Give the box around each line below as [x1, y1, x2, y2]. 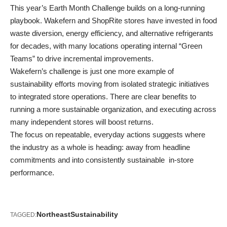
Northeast [36, 210, 70, 218]
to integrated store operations [10, 92, 106, 101]
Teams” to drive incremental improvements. [10, 54, 154, 63]
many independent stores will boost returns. [10, 117, 154, 126]
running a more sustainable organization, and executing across [10, 104, 216, 113]
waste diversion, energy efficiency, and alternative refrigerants [10, 28, 213, 37]
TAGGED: [10, 211, 36, 218]
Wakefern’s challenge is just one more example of [10, 66, 174, 75]
